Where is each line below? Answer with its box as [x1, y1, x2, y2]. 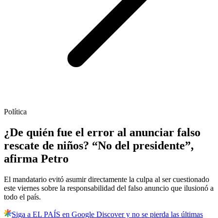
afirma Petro [4, 152, 69, 165]
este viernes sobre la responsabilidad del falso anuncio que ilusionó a [4, 184, 214, 193]
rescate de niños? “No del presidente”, [4, 139, 194, 152]
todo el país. [4, 193, 41, 201]
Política [4, 108, 27, 116]
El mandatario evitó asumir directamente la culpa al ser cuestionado [4, 175, 209, 184]
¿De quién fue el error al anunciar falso [4, 126, 200, 139]
